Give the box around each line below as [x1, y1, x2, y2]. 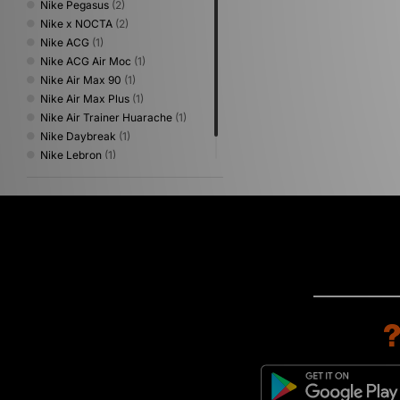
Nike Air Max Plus [40, 91, 129, 105]
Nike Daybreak [40, 129, 116, 143]
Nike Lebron [40, 147, 102, 162]
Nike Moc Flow [40, 166, 115, 180]
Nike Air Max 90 [40, 72, 121, 87]
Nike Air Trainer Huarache [40, 110, 172, 124]
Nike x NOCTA [40, 16, 112, 30]
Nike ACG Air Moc [40, 54, 131, 68]
